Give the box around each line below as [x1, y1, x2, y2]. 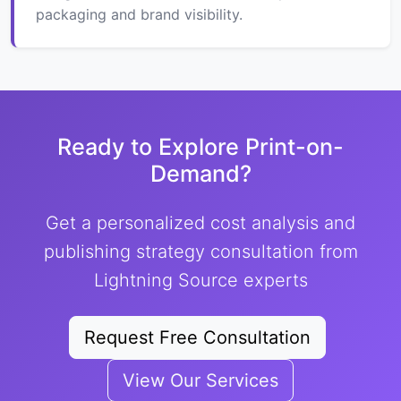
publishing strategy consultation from [43, 240, 358, 262]
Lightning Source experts [93, 269, 308, 291]
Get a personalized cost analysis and [46, 211, 355, 234]
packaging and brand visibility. [36, 4, 243, 23]
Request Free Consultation [83, 326, 311, 348]
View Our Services [123, 369, 278, 391]
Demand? [149, 159, 252, 187]
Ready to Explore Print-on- [57, 132, 344, 160]
